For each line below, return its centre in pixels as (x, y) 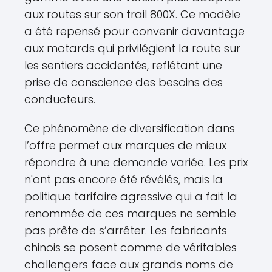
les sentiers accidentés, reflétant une (123, 65)
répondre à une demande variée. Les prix (136, 162)
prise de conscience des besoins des (124, 82)
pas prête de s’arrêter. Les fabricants (126, 230)
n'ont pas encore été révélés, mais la (124, 179)
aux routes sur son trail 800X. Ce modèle (132, 14)
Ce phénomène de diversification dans (130, 128)
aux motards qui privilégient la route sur (132, 48)
